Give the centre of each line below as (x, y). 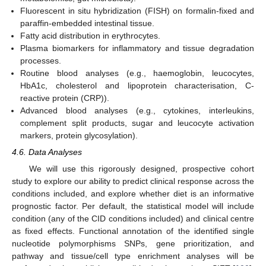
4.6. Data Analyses (47, 152)
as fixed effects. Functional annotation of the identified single (133, 231)
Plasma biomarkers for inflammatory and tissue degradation (137, 48)
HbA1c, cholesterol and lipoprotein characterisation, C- (137, 86)
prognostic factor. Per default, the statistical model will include (133, 206)
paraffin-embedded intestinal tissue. (88, 23)
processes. (41, 61)
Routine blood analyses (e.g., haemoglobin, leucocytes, (137, 73)
